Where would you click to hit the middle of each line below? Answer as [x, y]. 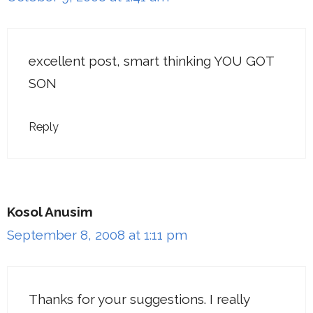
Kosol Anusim [50, 211]
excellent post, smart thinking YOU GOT [151, 61]
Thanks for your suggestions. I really [139, 299]
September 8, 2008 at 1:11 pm [97, 234]
